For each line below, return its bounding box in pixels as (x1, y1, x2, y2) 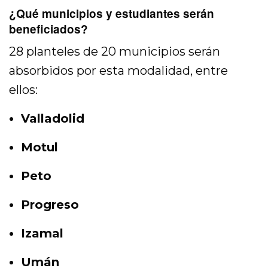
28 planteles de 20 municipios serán (9, 44, 221, 59)
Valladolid (21, 111, 84, 126)
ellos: (9, 83, 38, 98)
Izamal (21, 226, 63, 241)
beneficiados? (9, 21, 88, 38)
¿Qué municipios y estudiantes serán (9, 5, 214, 22)
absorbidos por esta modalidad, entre (9, 63, 229, 78)
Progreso (21, 197, 79, 212)
